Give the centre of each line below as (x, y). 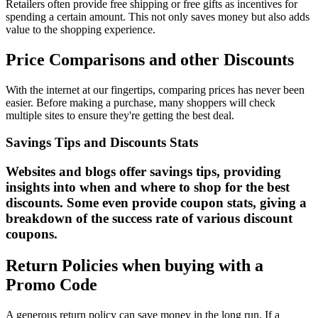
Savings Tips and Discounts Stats (102, 143)
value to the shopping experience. (81, 29)
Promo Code (51, 285)
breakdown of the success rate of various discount (149, 219)
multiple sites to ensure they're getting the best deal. (120, 115)
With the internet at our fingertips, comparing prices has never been (155, 89)
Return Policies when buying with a (135, 266)
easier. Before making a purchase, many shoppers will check (141, 102)
